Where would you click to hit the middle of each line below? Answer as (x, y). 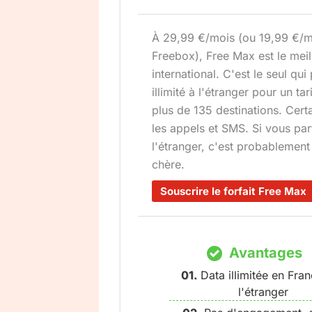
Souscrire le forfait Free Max (233, 191)
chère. (168, 164)
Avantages (266, 252)
